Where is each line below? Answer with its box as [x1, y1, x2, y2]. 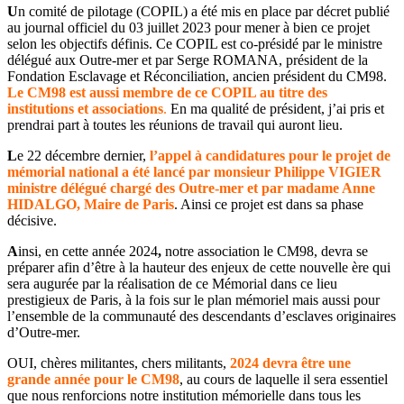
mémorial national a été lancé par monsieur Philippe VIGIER [7, 164, 381, 180]
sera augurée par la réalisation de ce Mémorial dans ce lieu [7, 276, 337, 292]
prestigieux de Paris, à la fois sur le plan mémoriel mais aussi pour [7, 292, 380, 308]
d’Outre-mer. [7, 325, 80, 341]
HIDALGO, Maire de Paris [7, 197, 174, 213]
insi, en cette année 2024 [18, 243, 158, 260]
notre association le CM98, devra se [165, 243, 368, 260]
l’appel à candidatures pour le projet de [150, 148, 390, 164]
